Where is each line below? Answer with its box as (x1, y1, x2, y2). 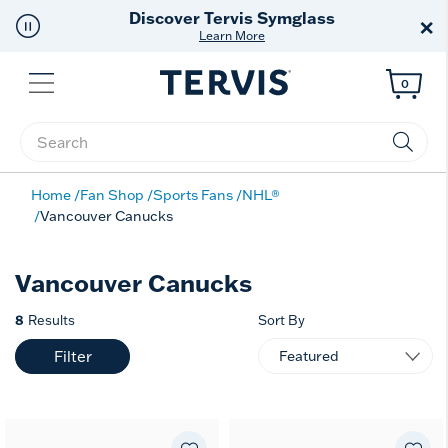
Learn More (199, 28, 265, 43)
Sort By (258, 312, 305, 328)
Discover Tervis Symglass (129, 7, 335, 28)
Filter (53, 346, 92, 366)
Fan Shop (80, 186, 144, 204)
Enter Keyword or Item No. (19, 143, 220, 163)
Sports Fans (153, 186, 233, 204)
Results (28, 312, 75, 328)
